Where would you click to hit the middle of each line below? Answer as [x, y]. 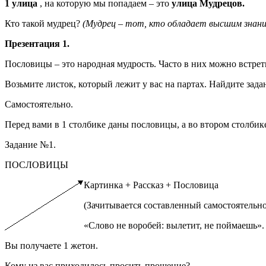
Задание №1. [30, 144]
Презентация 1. [37, 43]
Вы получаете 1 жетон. [51, 245]
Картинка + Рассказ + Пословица [151, 185]
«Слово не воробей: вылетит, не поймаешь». [174, 225]
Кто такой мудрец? [44, 23]
